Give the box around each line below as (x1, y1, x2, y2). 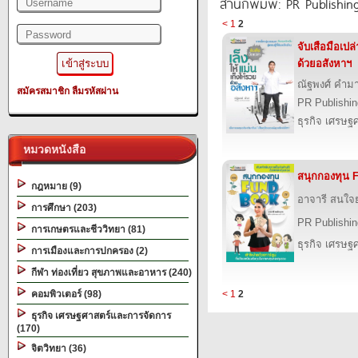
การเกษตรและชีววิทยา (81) (26, 224, 145, 235)
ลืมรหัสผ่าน (72, 86, 118, 97)
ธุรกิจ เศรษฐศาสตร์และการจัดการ (26, 310, 171, 321)
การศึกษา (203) (26, 202, 97, 213)
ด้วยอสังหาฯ (297, 58, 352, 70)
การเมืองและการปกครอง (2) (26, 245, 148, 257)
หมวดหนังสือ (17, 143, 86, 156)
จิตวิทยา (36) (26, 343, 86, 354)
